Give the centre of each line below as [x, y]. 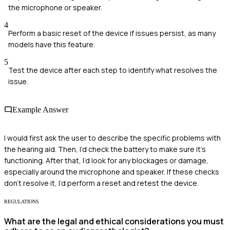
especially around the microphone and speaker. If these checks [112, 172]
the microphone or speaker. [55, 7]
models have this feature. [52, 44]
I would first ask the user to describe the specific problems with [112, 138]
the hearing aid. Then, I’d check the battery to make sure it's [105, 149]
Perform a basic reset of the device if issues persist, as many [112, 33]
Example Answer [40, 109]
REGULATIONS [22, 202]
